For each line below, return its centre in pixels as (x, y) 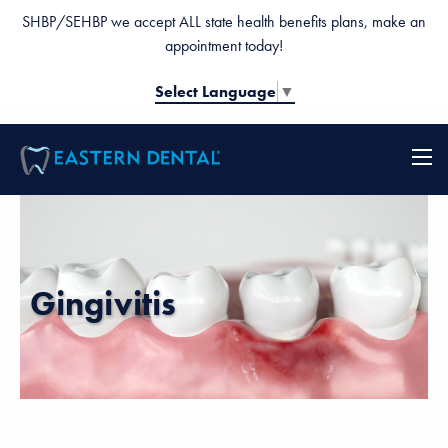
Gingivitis (103, 304)
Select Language (215, 91)
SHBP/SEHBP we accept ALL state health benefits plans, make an (224, 21)
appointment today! (224, 45)
